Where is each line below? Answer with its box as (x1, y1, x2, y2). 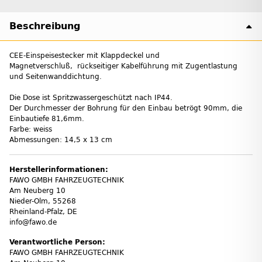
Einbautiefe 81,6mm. (9, 114, 84, 123)
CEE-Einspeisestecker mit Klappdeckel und (9, 51, 160, 60)
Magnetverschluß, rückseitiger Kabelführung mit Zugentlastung (9, 61, 237, 70)
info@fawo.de (9, 218, 57, 226)
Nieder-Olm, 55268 (9, 196, 76, 205)
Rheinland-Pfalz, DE (9, 207, 77, 216)
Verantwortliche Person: (9, 237, 105, 246)
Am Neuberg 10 (9, 186, 65, 195)
